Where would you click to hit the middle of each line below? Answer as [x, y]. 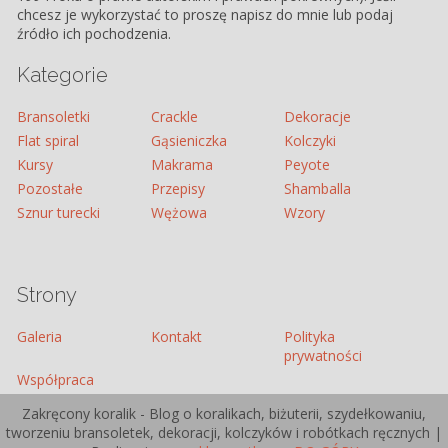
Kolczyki [309, 141]
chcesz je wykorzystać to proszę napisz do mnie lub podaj [205, 15]
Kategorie [63, 75]
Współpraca [56, 380]
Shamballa [317, 189]
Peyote [306, 165]
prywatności [322, 356]
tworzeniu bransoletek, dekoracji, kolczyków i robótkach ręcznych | [224, 433]
